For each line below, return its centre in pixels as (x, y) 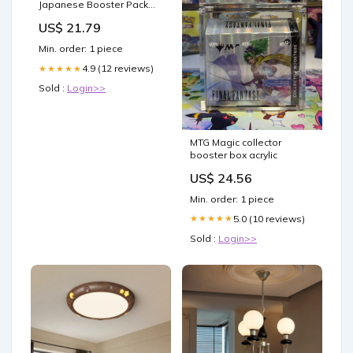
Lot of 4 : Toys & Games (93, 17)
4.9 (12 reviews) (118, 69)
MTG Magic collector (236, 142)
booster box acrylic (234, 154)
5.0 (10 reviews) (269, 218)
